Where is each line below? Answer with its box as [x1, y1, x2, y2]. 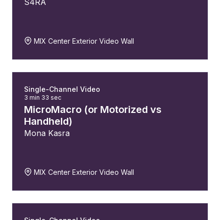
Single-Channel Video [24, 85, 100, 93]
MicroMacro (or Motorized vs [24, 104, 162, 115]
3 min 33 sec [24, 94, 61, 101]
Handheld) [24, 115, 72, 127]
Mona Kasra [24, 128, 70, 138]
